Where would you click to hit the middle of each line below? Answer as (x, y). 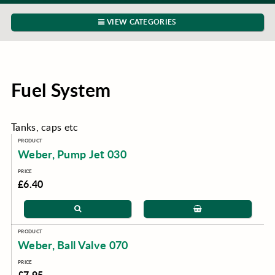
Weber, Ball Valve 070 (73, 245)
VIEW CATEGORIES (141, 22)
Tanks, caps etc (45, 127)
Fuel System (61, 90)
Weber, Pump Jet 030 (72, 154)
